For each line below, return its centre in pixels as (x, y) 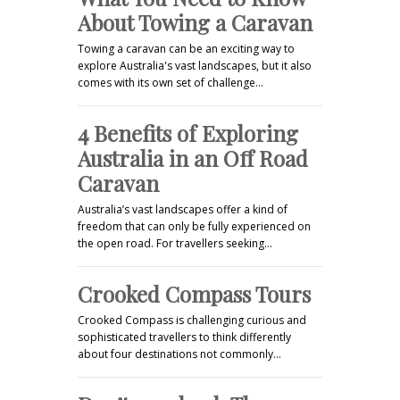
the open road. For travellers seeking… (175, 243)
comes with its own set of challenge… (171, 82)
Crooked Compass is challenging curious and (192, 320)
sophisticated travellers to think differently (184, 337)
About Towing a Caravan (195, 22)
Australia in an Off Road (193, 158)
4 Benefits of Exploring (188, 133)
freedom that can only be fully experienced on (194, 226)
